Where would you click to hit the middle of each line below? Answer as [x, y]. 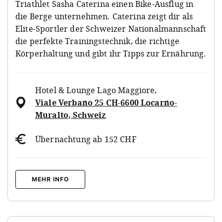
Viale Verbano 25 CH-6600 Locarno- [106, 102]
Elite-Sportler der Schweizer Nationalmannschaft [111, 28]
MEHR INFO [50, 179]
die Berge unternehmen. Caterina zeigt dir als [104, 16]
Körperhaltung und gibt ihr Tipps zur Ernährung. [111, 53]
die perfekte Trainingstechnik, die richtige [97, 41]
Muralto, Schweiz [71, 115]
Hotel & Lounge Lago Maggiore [95, 90]
